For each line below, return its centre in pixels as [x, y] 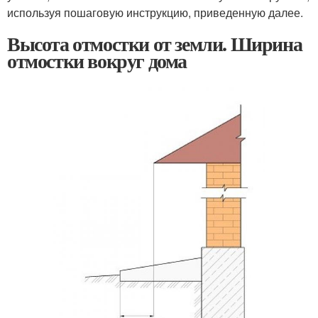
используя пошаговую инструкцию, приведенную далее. [155, 13]
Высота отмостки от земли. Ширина [155, 44]
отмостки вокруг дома [97, 61]
